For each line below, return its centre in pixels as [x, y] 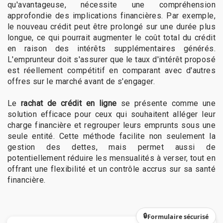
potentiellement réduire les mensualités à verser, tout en [111, 158]
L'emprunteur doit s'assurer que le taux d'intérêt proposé [111, 59]
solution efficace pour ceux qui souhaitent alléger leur [111, 114]
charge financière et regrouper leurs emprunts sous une [111, 125]
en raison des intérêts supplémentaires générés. [111, 49]
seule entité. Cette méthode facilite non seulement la [111, 136]
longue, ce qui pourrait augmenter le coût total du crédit [111, 38]
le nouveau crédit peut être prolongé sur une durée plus [111, 27]
